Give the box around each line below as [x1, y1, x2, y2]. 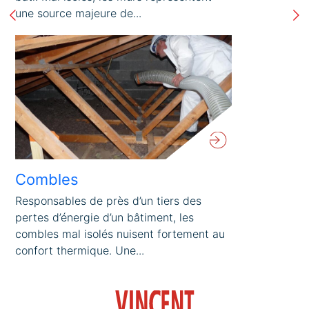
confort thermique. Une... [15, 243, 145, 257]
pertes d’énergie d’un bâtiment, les [15, 210, 195, 224]
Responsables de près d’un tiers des [15, 193, 202, 208]
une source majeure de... [15, 6, 142, 20]
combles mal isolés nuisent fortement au [15, 226, 226, 241]
